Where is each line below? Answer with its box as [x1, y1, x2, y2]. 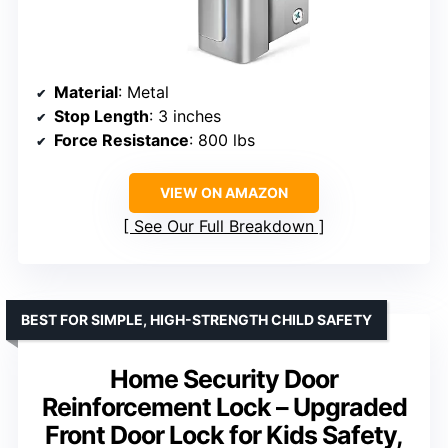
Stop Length [54, 106, 149, 127]
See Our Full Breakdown [134, 216, 314, 237]
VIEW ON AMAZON [160, 184, 288, 202]
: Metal [118, 82, 169, 103]
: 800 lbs [189, 130, 255, 151]
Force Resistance [54, 130, 189, 151]
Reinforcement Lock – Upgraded [41, 392, 407, 423]
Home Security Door [110, 364, 338, 395]
